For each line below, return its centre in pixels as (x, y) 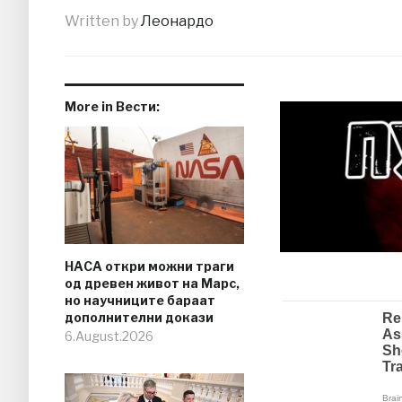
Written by (103, 22)
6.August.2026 (109, 336)
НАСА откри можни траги (149, 267)
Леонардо (177, 22)
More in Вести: (112, 107)
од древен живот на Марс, (152, 284)
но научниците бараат (140, 301)
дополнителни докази (139, 318)
